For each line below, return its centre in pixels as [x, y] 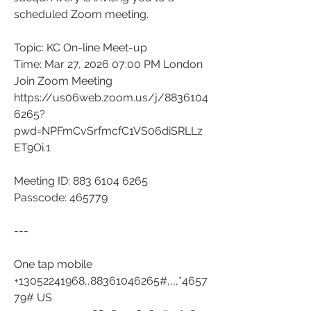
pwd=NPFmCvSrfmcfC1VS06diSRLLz [108, 131]
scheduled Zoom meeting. [81, 14]
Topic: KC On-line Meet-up [81, 48]
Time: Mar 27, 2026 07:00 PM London [108, 64]
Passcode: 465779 [61, 197]
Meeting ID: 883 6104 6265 [81, 181]
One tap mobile [53, 264]
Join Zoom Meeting [63, 81]
